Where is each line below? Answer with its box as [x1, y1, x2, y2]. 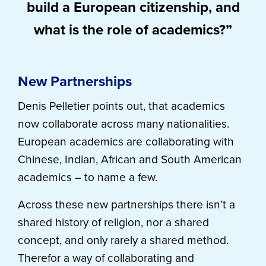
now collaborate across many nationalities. [18, 117, 229, 131]
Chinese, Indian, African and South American [18, 153, 242, 166]
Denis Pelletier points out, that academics [18, 99, 225, 113]
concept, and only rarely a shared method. [18, 233, 229, 247]
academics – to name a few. [18, 170, 157, 184]
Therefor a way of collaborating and [18, 251, 194, 265]
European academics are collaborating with [18, 135, 234, 148]
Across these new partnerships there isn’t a [18, 198, 235, 211]
